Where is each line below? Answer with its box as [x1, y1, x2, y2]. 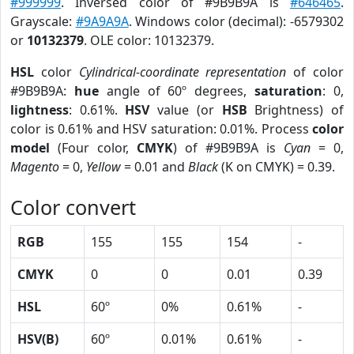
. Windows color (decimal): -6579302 [128, 13, 345, 30]
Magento [10, 158, 59, 175]
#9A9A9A [75, 13, 129, 30]
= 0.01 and [121, 158, 188, 175]
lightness [10, 101, 69, 119]
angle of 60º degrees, [98, 82, 255, 100]
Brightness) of [247, 101, 345, 119]
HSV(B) [17, 330, 58, 348]
